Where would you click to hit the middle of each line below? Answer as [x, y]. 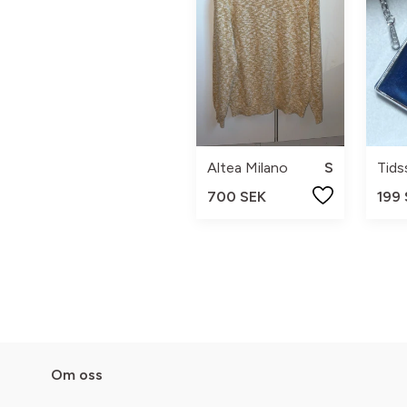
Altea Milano [248, 167]
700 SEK [237, 196]
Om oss [77, 374]
